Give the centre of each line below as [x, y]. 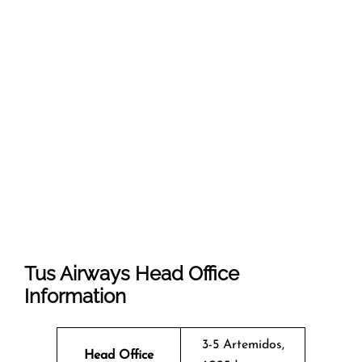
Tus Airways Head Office [132, 273]
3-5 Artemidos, [243, 345]
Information [75, 296]
